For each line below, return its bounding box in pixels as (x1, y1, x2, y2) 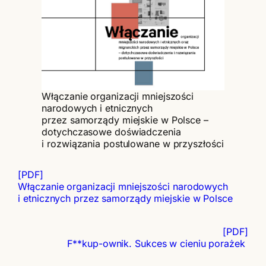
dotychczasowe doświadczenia (42, 125, 181, 138)
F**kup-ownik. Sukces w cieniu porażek (67, 237, 248, 249)
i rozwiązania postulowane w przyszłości (42, 137, 224, 150)
